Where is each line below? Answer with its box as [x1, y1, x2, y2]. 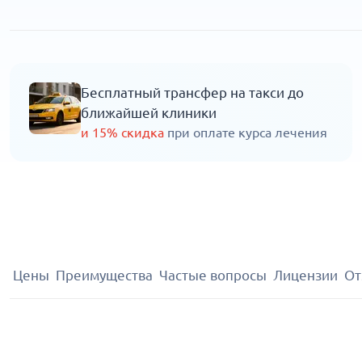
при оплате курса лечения [167, 125, 327, 141]
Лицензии [273, 267, 338, 284]
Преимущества [56, 267, 153, 284]
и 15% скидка [81, 125, 167, 141]
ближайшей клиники [81, 105, 217, 121]
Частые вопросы [159, 267, 267, 284]
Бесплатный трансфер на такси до [81, 85, 304, 101]
